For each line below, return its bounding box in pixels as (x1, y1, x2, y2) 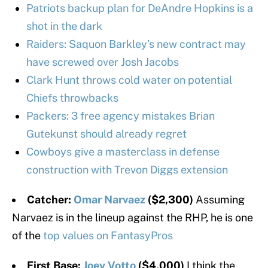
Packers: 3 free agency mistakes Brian (26, 109, 215, 123)
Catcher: (27, 193, 74, 206)
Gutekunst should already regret (26, 127, 187, 141)
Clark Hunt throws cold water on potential (26, 74, 232, 87)
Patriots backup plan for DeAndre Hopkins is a (26, 2, 253, 15)
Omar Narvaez (74, 193, 145, 206)
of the (12, 229, 43, 242)
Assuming (196, 193, 245, 206)
